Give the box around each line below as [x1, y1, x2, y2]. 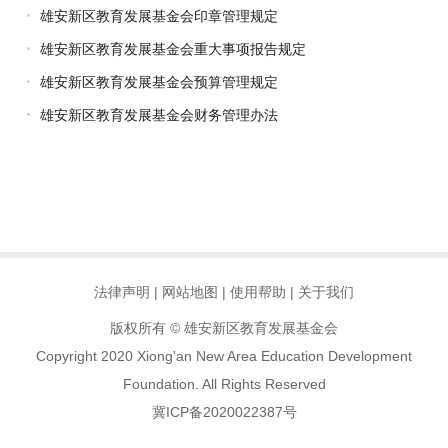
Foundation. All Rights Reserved [122, 376, 326, 392]
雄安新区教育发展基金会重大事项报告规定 [39, 41, 306, 57]
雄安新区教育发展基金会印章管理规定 [39, 8, 278, 24]
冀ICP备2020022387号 [151, 404, 297, 420]
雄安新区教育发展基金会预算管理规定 [39, 74, 278, 90]
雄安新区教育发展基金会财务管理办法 [39, 107, 278, 123]
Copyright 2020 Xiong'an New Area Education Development [36, 348, 412, 364]
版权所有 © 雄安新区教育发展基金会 [110, 320, 338, 336]
